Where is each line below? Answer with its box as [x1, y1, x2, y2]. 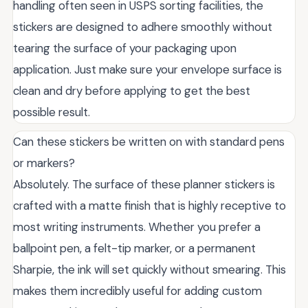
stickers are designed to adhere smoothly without [13, 19, 272, 35]
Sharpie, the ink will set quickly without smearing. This [13, 262, 286, 278]
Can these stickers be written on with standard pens [13, 134, 285, 150]
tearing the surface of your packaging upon [13, 41, 236, 56]
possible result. [13, 104, 90, 120]
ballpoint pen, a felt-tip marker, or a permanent [13, 241, 256, 256]
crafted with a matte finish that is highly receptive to [13, 198, 286, 214]
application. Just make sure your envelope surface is [13, 62, 282, 78]
